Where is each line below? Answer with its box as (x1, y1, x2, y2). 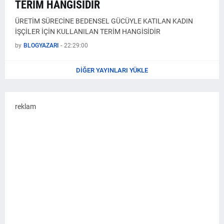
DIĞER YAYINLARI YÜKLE (76, 66, 148, 74)
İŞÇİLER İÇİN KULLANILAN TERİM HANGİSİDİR (15, 27, 160, 35)
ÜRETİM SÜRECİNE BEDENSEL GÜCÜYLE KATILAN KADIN (15, 17, 193, 25)
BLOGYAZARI (23, 42, 58, 49)
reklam (15, 102, 36, 110)
